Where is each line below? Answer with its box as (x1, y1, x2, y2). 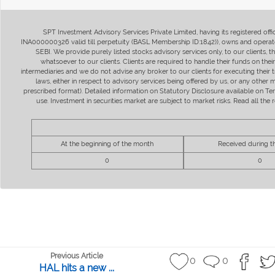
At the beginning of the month (61, 139, 154, 148)
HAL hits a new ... (39, 262, 114, 274)
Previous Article (50, 252, 103, 260)
